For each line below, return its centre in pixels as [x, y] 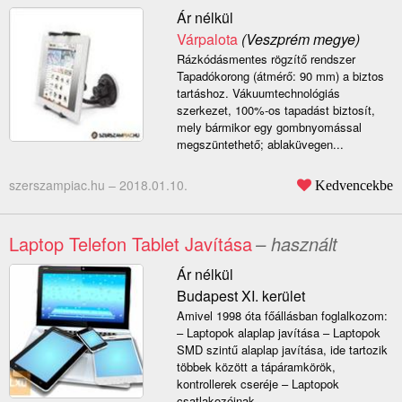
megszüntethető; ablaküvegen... [260, 144]
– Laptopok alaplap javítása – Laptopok [278, 333]
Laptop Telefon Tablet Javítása [131, 244]
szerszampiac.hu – [64, 185]
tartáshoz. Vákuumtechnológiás [258, 93]
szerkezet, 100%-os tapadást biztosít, [275, 110]
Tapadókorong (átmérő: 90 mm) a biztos [280, 76]
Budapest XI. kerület [240, 296]
